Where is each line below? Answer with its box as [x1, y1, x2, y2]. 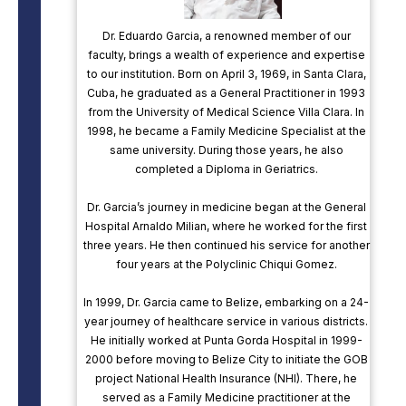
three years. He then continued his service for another [82, 238, 370, 253]
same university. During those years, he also [109, 143, 343, 158]
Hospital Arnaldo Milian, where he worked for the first [85, 219, 368, 234]
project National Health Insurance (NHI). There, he [95, 372, 358, 386]
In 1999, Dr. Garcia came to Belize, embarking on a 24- [83, 295, 370, 310]
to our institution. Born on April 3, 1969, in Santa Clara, [86, 67, 366, 82]
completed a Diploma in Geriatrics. [134, 162, 318, 177]
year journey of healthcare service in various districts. [84, 314, 369, 329]
